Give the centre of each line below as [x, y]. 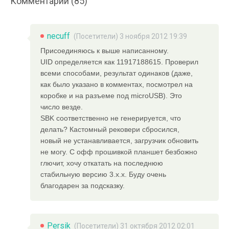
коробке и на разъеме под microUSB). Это [111, 96]
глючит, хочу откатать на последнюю [102, 163]
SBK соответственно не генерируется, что [111, 118]
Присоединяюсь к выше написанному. [105, 51]
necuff [59, 36]
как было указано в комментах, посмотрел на [117, 85]
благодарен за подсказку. [83, 186]
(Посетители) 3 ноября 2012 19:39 [131, 37]
